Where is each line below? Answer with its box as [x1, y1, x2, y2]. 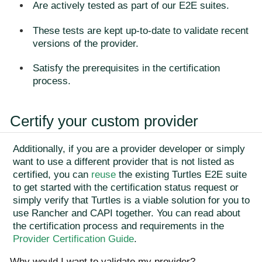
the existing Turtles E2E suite [116, 168, 247, 180]
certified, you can [13, 168, 91, 180]
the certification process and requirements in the [13, 220, 224, 232]
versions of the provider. [33, 37, 139, 49]
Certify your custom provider [10, 112, 198, 129]
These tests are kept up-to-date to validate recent [33, 25, 249, 36]
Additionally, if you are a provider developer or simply [13, 143, 245, 154]
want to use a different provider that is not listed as [13, 156, 235, 167]
